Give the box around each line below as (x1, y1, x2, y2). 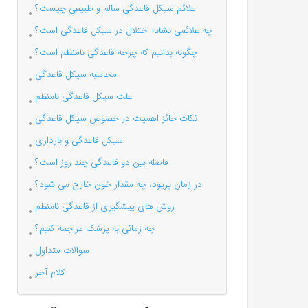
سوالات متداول (34, 243, 89, 258)
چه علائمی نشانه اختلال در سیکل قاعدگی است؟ (34, 23, 212, 38)
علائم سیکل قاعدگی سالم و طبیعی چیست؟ (34, 1, 196, 16)
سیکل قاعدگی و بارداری (34, 133, 123, 148)
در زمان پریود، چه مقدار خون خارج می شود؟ (34, 177, 202, 192)
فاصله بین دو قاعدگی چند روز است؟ (34, 155, 168, 170)
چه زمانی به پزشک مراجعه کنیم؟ (34, 221, 155, 236)
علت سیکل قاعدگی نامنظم (34, 89, 133, 104)
